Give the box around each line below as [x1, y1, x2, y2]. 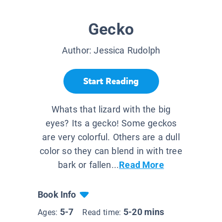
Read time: [82, 208, 123, 218]
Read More [119, 160, 164, 170]
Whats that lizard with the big [51, 104, 171, 115]
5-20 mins [123, 207, 165, 218]
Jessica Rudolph [94, 45, 161, 56]
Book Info [38, 189, 76, 200]
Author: [61, 45, 94, 56]
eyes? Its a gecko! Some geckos [45, 118, 177, 129]
